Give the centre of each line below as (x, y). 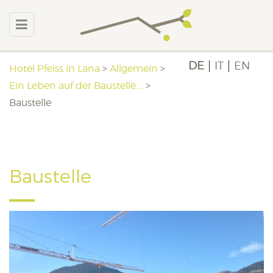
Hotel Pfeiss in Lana (55, 69)
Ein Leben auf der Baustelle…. (76, 86)
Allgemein (134, 69)
